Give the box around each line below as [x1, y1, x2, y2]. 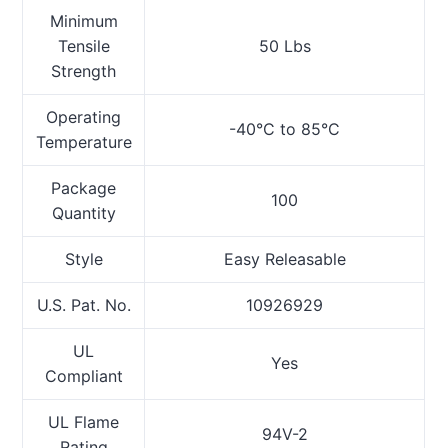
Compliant [44, 365, 123, 386]
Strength [51, 60, 117, 81]
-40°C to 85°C [229, 118, 341, 139]
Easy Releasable [223, 248, 346, 269]
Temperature [35, 131, 132, 152]
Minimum [49, 10, 118, 31]
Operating [46, 106, 122, 127]
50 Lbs [258, 35, 311, 56]
